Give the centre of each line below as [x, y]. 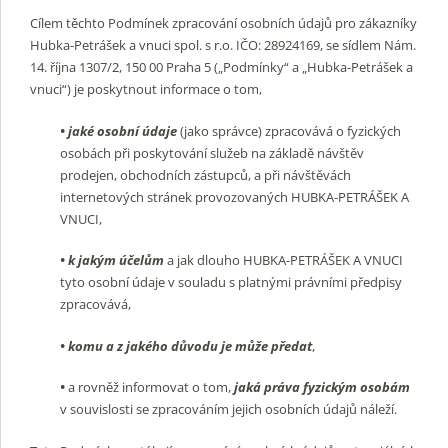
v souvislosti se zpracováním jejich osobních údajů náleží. [228, 409]
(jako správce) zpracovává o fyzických [290, 130]
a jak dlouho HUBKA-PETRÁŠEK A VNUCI [283, 260]
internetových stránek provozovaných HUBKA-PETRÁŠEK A [234, 196]
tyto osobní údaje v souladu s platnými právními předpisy [231, 282]
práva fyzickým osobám [337, 387]
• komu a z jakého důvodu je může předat [186, 345]
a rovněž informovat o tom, [151, 387]
